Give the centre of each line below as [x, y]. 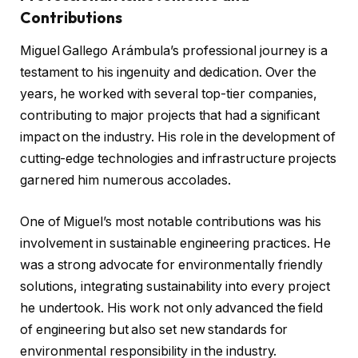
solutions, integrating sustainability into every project [175, 286]
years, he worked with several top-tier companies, [169, 93]
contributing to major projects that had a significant [170, 115]
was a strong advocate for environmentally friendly [172, 265]
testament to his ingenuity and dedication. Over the [168, 72]
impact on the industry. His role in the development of [178, 137]
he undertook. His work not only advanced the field [172, 308]
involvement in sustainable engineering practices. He [175, 243]
